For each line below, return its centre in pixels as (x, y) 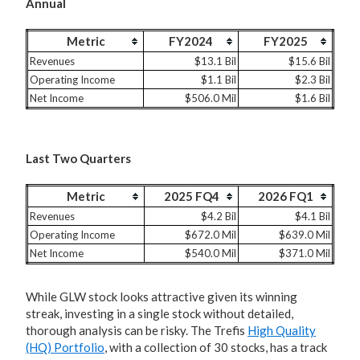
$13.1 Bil (215, 61)
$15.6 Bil (309, 61)
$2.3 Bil (313, 80)
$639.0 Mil (305, 235)
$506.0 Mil (211, 98)
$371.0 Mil (305, 253)
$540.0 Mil (211, 253)
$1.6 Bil (313, 98)
